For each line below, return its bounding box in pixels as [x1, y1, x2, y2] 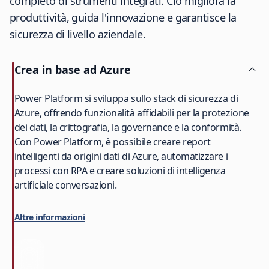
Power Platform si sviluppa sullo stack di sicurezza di [14, 92, 238, 105]
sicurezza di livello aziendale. [10, 27, 146, 41]
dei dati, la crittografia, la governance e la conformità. [14, 121, 241, 134]
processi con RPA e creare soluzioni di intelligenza [14, 164, 226, 177]
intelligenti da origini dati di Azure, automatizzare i [14, 150, 228, 163]
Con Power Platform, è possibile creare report [14, 135, 211, 148]
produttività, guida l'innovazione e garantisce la [10, 10, 237, 25]
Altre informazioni [14, 211, 85, 223]
